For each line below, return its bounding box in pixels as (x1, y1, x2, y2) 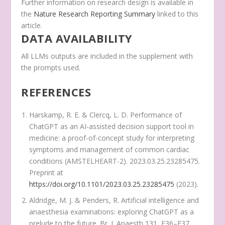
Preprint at (29, 167, 64, 177)
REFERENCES (21, 84, 91, 99)
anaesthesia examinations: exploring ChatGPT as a (29, 207, 194, 217)
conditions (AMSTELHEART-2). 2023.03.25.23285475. (29, 156, 200, 166)
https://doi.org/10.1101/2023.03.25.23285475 (29, 179, 175, 189)
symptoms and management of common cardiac (29, 144, 190, 154)
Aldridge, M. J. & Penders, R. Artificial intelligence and (29, 195, 199, 205)
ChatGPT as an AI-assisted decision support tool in (29, 121, 194, 131)
